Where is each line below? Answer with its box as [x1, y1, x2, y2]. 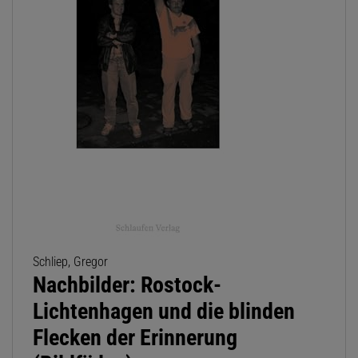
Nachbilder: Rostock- [33, 272, 221, 299]
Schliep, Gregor [33, 254, 108, 270]
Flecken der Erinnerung [33, 324, 237, 352]
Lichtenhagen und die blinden [33, 298, 295, 325]
